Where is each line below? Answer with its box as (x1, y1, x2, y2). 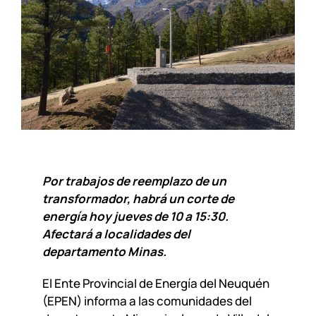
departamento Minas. (42, 243, 169, 260)
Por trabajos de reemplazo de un (42, 173, 226, 190)
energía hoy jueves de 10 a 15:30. (42, 208, 229, 225)
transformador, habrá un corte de (42, 190, 234, 207)
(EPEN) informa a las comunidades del (42, 293, 252, 310)
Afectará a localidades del (42, 226, 190, 243)
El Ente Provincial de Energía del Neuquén (42, 275, 269, 292)
